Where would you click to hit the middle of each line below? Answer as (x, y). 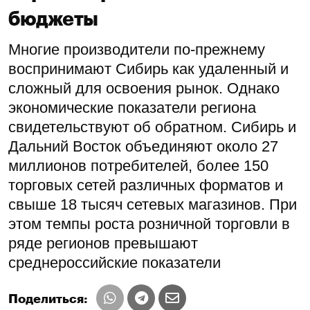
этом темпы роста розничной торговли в (149, 224)
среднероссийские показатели (115, 262)
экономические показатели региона (132, 107)
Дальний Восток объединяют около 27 (143, 146)
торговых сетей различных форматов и (146, 185)
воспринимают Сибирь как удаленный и (148, 69)
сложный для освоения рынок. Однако (144, 88)
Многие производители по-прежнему (137, 49)
